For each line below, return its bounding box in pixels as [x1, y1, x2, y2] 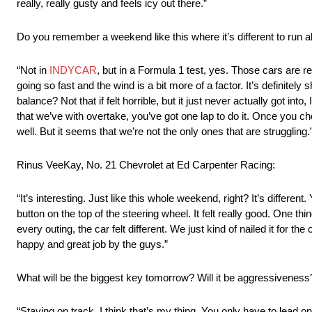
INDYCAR [49, 64, 97, 77]
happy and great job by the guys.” [17, 238, 168, 251]
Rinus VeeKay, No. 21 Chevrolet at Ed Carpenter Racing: [17, 159, 275, 171]
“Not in [17, 64, 49, 77]
